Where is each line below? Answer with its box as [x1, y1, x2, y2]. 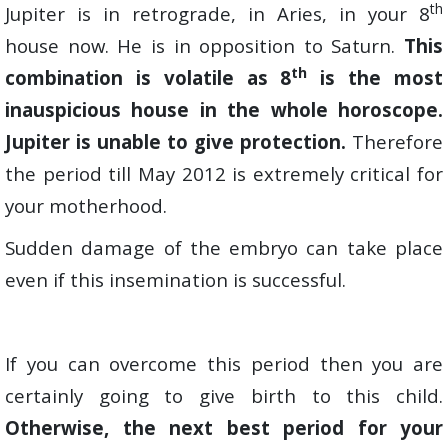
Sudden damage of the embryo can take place [5, 235, 443, 260]
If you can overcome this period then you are [5, 351, 443, 376]
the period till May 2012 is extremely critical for [5, 161, 443, 186]
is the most [307, 65, 444, 90]
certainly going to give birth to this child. [5, 383, 443, 408]
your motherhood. [5, 193, 167, 218]
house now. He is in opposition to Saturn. [5, 33, 404, 58]
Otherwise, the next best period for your [5, 415, 443, 440]
